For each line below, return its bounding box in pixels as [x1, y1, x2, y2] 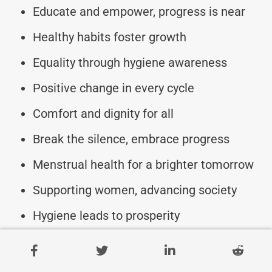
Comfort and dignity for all [33, 106, 174, 121]
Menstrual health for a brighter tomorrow [33, 157, 254, 172]
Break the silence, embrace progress [33, 131, 229, 146]
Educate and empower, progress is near [33, 4, 245, 19]
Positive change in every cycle [33, 80, 194, 95]
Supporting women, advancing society [33, 182, 237, 197]
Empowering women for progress [33, 233, 212, 248]
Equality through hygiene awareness [33, 55, 227, 70]
